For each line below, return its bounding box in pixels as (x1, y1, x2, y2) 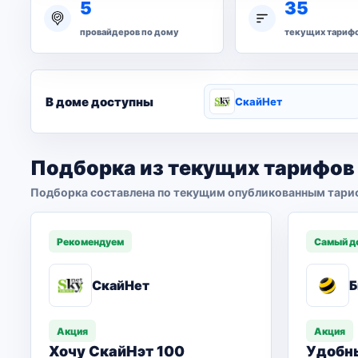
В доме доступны (46, 93, 153, 109)
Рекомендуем (57, 235, 124, 248)
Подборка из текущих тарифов (30, 156, 355, 180)
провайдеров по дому (80, 26, 179, 38)
